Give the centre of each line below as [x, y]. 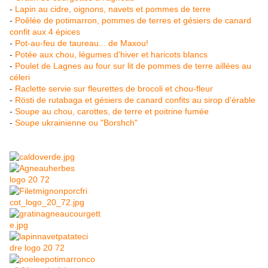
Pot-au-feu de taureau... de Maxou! [82, 43]
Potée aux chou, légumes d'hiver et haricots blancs [111, 55]
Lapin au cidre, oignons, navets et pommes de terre [113, 9]
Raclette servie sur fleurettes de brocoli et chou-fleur [114, 89]
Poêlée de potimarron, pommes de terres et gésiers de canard [133, 21]
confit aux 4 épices [45, 32]
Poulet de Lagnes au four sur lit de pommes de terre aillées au [133, 66]
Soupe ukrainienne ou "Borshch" [76, 123]
